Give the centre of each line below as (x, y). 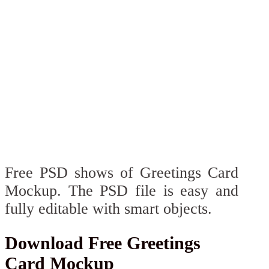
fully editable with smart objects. (108, 208)
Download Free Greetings (103, 243)
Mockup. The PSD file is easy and (122, 190)
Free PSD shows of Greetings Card (122, 172)
